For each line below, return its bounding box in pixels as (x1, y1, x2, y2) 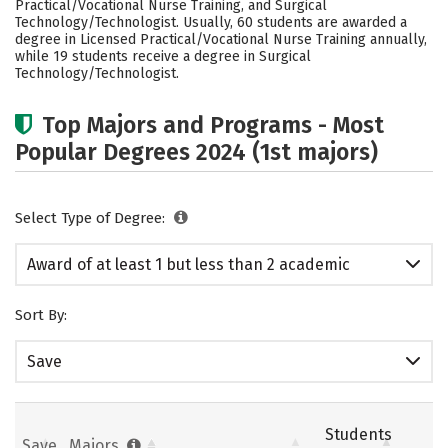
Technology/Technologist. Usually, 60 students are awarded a (15, 14, 407, 31)
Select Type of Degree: (15, 209, 169, 227)
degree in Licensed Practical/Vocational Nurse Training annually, (15, 31, 427, 48)
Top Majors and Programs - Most (42, 111, 384, 139)
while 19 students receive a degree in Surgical (15, 48, 311, 65)
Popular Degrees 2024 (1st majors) (15, 138, 378, 166)
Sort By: (15, 306, 67, 324)
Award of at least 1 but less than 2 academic (27, 255, 350, 274)
